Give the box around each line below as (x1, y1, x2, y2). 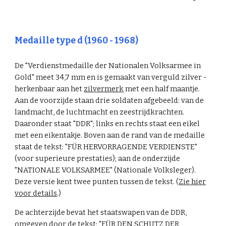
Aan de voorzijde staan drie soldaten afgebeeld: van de (15, 95, 204, 105)
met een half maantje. (124, 84, 200, 93)
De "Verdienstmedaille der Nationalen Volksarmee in (15, 61, 201, 70)
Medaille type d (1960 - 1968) (15, 35, 140, 46)
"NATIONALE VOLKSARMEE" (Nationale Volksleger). (15, 165, 196, 175)
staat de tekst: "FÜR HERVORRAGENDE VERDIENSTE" (15, 142, 198, 151)
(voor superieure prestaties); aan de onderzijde (15, 153, 181, 163)
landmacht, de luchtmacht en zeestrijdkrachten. (15, 107, 185, 117)
